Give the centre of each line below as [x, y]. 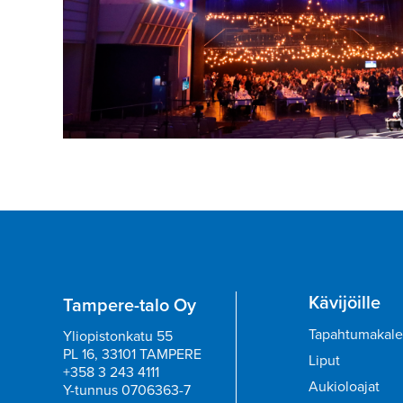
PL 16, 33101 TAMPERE [132, 354]
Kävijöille [345, 302]
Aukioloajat [344, 386]
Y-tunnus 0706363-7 [127, 390]
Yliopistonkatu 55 [118, 336]
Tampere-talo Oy [130, 304]
